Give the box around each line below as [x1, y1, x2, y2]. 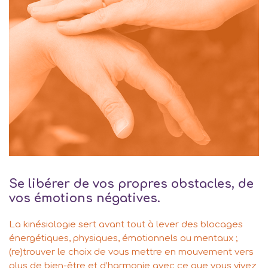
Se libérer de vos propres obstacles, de [9, 177, 254, 191]
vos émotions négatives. [9, 191, 160, 206]
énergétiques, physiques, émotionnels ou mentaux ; [9, 233, 237, 244]
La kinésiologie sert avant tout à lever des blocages [9, 220, 243, 230]
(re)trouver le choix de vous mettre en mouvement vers [9, 247, 254, 258]
